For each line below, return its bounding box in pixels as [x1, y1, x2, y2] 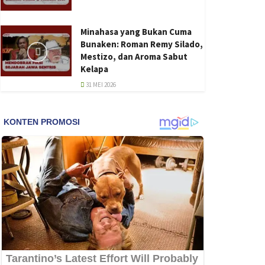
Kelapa [80, 63, 108, 75]
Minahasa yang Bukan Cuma [80, 26, 192, 38]
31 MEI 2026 [85, 80, 116, 89]
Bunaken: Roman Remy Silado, [80, 38, 203, 50]
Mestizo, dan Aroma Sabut [80, 51, 188, 63]
